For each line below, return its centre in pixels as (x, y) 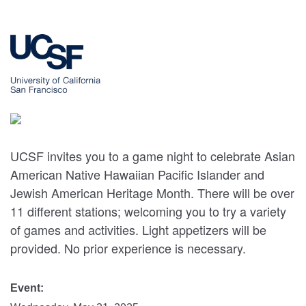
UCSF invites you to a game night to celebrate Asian (153, 155)
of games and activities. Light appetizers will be (138, 229)
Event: (28, 288)
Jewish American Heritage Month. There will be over (152, 192)
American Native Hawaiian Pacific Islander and (137, 174)
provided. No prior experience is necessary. (128, 248)
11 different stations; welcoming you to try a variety (148, 211)
